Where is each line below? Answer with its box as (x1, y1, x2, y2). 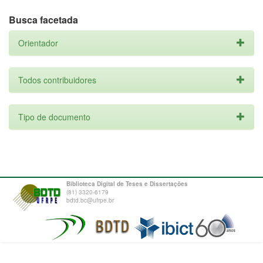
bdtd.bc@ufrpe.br (66, 196, 114, 204)
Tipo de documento (18, 111, 90, 123)
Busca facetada (9, 13, 78, 26)
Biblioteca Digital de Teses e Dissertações (66, 180, 188, 188)
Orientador (18, 37, 58, 49)
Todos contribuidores (18, 74, 96, 86)
